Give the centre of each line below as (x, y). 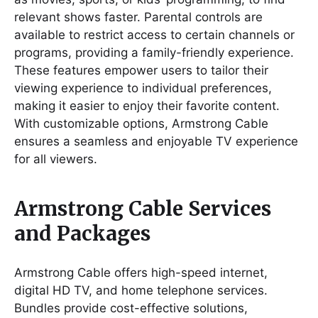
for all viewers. (56, 159)
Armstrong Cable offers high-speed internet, (141, 272)
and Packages (82, 233)
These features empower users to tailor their (141, 70)
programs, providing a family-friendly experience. (154, 52)
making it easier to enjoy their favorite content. (147, 105)
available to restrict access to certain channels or (154, 34)
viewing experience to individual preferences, (143, 88)
